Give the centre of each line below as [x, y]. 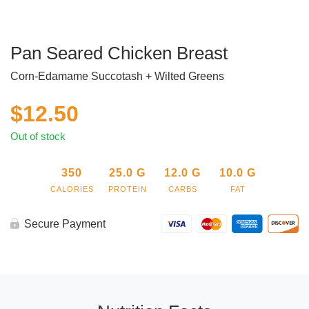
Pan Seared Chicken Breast [119, 53]
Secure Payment [65, 224]
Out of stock [38, 137]
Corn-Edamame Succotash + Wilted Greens [117, 77]
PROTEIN [127, 189]
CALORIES [72, 189]
